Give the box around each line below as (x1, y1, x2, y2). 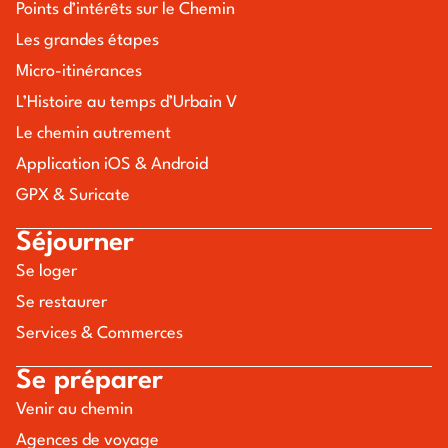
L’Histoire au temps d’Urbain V (16, 94, 237, 111)
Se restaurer (16, 294, 107, 311)
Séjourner (16, 229, 134, 256)
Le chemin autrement (16, 125, 171, 142)
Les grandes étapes (16, 32, 159, 49)
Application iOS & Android (16, 156, 208, 173)
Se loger (16, 263, 77, 280)
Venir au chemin (16, 401, 133, 418)
